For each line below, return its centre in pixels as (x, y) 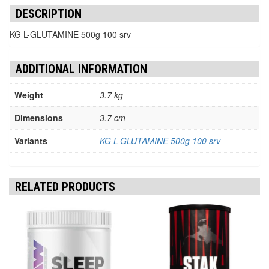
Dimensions (39, 117)
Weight (29, 95)
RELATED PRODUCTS (65, 187)
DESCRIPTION (49, 14)
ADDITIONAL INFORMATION (81, 69)
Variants (31, 140)
